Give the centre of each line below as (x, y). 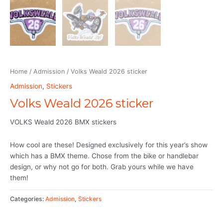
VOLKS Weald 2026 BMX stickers (63, 122)
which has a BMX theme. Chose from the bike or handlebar (104, 156)
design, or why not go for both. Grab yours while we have (102, 167)
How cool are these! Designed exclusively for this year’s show (109, 145)
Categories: (28, 199)
